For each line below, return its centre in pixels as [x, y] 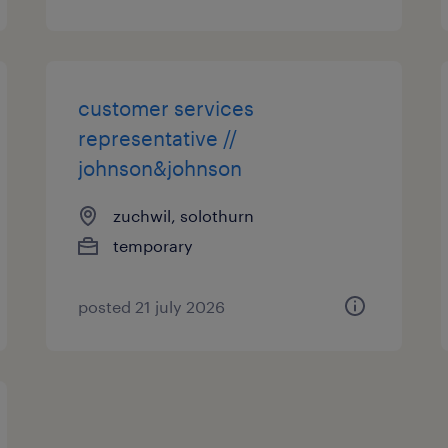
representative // [158, 138]
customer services [166, 108]
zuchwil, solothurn [184, 215]
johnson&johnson [160, 168]
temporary [153, 245]
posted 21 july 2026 [152, 306]
